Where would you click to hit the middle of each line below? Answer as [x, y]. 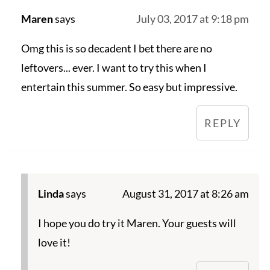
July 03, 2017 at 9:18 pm [193, 19]
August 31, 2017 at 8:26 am [186, 194]
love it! [54, 243]
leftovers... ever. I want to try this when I [114, 68]
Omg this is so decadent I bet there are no [116, 49]
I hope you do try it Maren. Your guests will [137, 223]
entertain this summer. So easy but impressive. [129, 87]
